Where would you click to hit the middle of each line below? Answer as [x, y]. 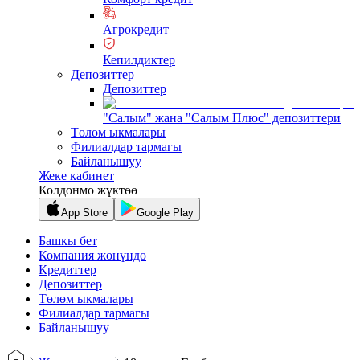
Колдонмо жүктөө [88, 190]
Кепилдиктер [139, 60]
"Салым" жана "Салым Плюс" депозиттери [222, 118]
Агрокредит [136, 29]
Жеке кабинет [76, 176]
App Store [84, 213]
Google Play [165, 213]
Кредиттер [67, 270]
